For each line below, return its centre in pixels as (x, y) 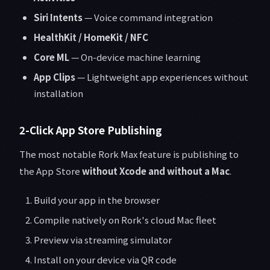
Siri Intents (58, 17)
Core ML (52, 57)
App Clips (55, 77)
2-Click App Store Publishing (91, 130)
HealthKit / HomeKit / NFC (91, 37)
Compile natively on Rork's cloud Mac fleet (125, 220)
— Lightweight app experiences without (162, 77)
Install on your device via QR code (105, 260)
